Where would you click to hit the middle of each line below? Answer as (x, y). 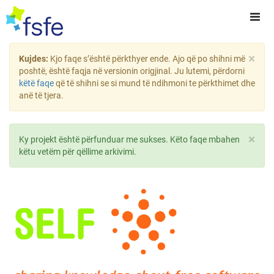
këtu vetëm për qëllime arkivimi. (78, 152)
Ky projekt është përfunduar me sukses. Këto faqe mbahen (129, 139)
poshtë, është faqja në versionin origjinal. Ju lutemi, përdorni (132, 71)
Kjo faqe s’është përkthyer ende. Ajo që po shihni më (148, 59)
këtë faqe (36, 83)
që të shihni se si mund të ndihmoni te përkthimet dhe (154, 83)
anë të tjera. (41, 95)
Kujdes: (35, 59)
